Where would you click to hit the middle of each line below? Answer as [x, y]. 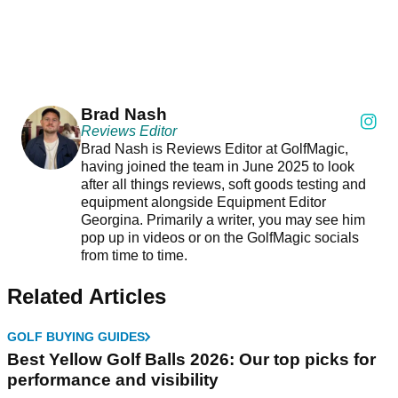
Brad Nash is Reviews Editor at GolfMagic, [214, 149]
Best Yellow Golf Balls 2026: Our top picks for [191, 360]
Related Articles [87, 297]
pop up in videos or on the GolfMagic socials [219, 238]
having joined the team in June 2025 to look [217, 167]
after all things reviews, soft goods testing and [223, 185]
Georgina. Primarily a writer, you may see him [223, 220]
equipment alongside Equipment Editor [203, 203]
